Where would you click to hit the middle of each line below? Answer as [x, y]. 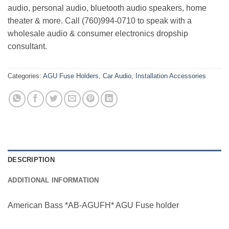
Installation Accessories [171, 76]
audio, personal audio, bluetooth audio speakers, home [107, 8]
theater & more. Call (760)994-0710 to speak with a [100, 20]
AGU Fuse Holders [71, 76]
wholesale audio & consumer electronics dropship [98, 33]
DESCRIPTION [31, 159]
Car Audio [117, 76]
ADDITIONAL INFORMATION [53, 180]
